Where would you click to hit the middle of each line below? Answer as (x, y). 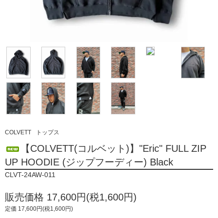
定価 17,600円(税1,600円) (39, 209)
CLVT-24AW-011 (30, 174)
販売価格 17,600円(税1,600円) (71, 197)
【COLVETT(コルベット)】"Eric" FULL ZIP (113, 148)
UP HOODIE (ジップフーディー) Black (89, 162)
